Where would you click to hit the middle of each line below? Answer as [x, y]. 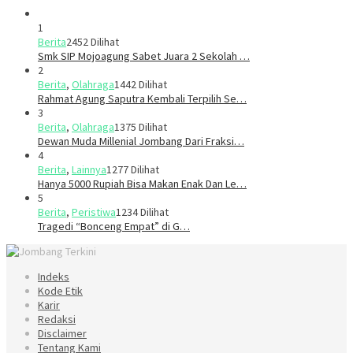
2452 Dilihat [93, 42]
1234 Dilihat [142, 212]
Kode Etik [60, 291]
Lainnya [89, 170]
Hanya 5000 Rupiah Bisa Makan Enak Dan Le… [142, 184]
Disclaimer [62, 334]
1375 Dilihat [141, 127]
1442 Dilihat [141, 85]
